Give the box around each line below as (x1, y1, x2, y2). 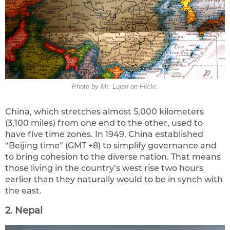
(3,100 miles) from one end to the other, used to (5, 118, 203, 128)
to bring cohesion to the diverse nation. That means (5, 152, 221, 162)
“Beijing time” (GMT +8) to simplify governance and (5, 141, 217, 150)
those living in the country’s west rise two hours (5, 163, 203, 173)
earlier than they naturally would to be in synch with (5, 175, 223, 184)
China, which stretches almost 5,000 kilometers (5, 107, 204, 117)
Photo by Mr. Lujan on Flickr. (72, 82, 158, 90)
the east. (5, 186, 42, 196)
